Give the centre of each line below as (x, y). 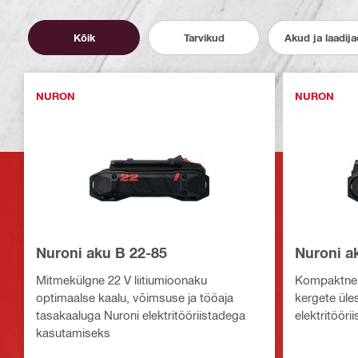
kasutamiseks (73, 333)
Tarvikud (204, 37)
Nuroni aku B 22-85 (101, 253)
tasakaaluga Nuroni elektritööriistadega (141, 315)
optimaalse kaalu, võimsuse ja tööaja (135, 298)
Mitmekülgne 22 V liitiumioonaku (121, 280)
